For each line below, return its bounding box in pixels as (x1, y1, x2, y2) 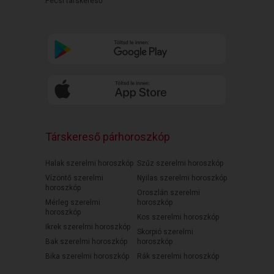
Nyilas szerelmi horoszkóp (137, 174, 227, 183)
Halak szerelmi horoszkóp (45, 159, 133, 168)
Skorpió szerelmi (137, 228, 193, 237)
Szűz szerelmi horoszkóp (137, 159, 223, 168)
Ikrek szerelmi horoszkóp (45, 223, 130, 232)
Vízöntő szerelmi (45, 174, 103, 183)
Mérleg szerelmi (45, 198, 100, 207)
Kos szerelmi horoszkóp (137, 213, 219, 222)
